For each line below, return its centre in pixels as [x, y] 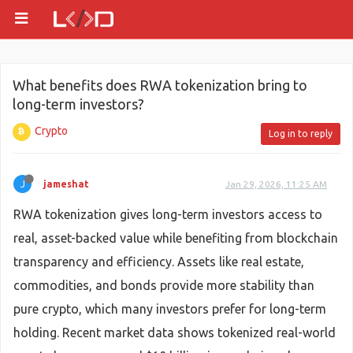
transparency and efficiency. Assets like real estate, [159, 262]
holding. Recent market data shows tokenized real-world [175, 333]
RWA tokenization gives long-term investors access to [168, 214]
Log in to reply [301, 134]
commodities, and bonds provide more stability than [164, 285]
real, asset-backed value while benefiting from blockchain [176, 238]
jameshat [66, 184]
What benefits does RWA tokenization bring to [160, 85]
